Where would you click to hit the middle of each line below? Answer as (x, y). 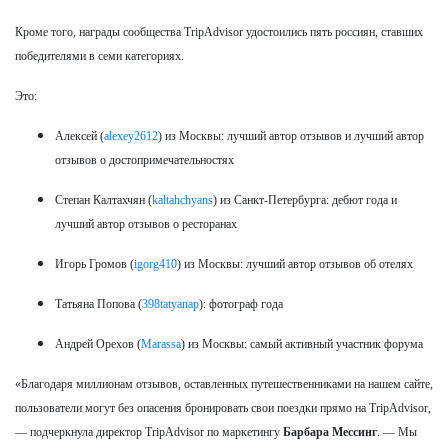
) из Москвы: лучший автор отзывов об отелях (295, 263)
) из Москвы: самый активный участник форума (302, 343)
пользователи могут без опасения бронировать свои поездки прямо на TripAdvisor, (223, 407)
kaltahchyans (182, 199)
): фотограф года (241, 303)
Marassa (161, 343)
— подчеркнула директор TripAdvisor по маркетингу (149, 431)
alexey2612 (131, 135)
